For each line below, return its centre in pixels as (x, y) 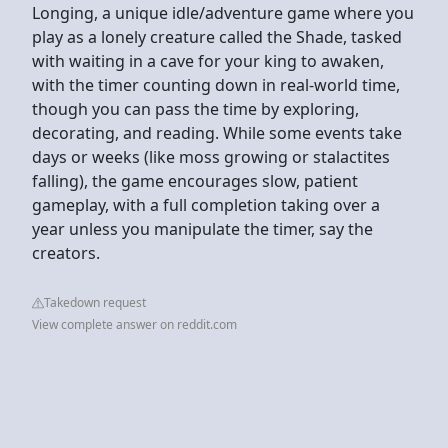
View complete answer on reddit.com (134, 324)
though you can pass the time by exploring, (195, 108)
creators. (66, 252)
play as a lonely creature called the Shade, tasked (217, 36)
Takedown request (95, 302)
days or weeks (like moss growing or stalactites (211, 156)
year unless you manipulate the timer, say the (202, 228)
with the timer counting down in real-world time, (216, 84)
